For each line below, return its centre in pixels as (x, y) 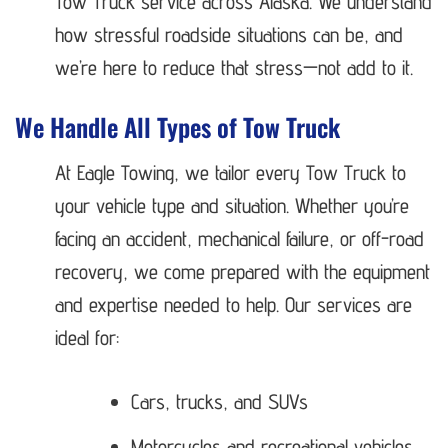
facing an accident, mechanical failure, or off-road (239, 238)
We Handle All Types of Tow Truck (177, 127)
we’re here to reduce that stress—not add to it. (234, 68)
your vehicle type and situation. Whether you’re (232, 205)
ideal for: (87, 337)
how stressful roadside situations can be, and (229, 35)
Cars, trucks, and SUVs (220, 401)
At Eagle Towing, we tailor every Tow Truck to (230, 172)
